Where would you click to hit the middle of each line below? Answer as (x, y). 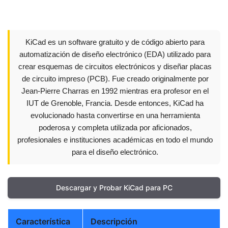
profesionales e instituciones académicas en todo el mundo (115, 140)
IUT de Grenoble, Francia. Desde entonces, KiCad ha (115, 103)
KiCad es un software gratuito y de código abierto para (115, 42)
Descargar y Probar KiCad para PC (114, 188)
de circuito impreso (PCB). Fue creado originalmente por (115, 79)
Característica (43, 221)
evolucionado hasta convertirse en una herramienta (115, 115)
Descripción (114, 221)
